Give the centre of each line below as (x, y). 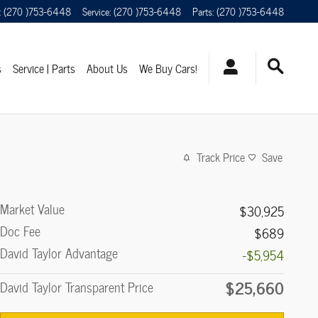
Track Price (221, 158)
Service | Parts (44, 68)
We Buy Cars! (168, 68)
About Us (107, 68)
